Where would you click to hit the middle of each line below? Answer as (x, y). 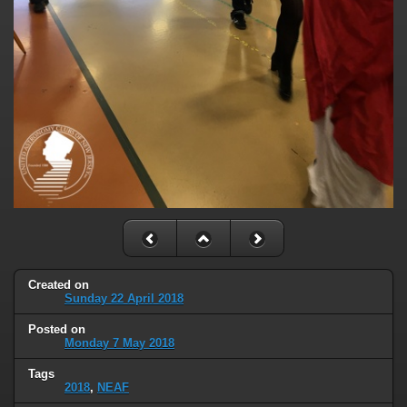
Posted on (57, 329)
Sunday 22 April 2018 (124, 298)
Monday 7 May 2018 (119, 342)
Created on (59, 284)
